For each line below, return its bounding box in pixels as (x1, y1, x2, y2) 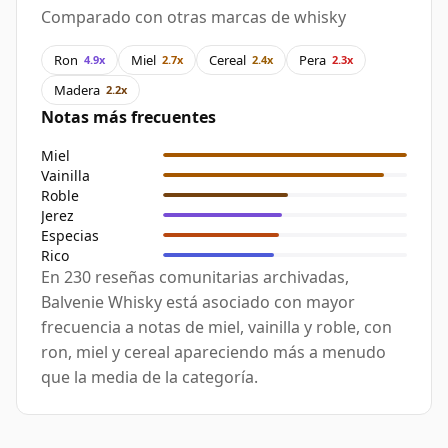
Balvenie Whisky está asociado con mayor (41, 291, 355, 314)
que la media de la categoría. (41, 366, 258, 389)
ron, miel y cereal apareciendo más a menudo (41, 341, 386, 364)
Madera (54, 80, 100, 99)
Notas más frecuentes (41, 106, 216, 129)
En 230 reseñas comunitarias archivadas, (41, 266, 349, 289)
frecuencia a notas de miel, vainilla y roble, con (41, 316, 392, 339)
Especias (41, 225, 99, 245)
